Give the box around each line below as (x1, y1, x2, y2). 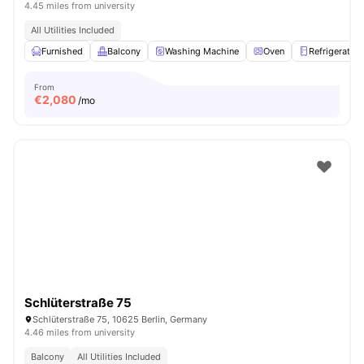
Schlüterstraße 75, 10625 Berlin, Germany (32, 314, 207, 325)
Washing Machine (165, 45, 239, 57)
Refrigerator (309, 45, 359, 57)
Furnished (41, 45, 83, 57)
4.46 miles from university (24, 327, 135, 338)
